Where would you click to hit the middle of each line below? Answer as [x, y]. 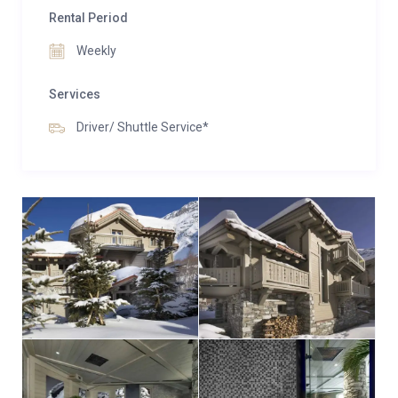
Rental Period [88, 18]
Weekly [95, 51]
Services [75, 94]
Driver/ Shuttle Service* [141, 127]
